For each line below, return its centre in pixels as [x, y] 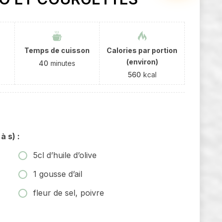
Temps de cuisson [57, 50]
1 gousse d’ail [58, 174]
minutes [63, 63]
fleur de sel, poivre [69, 193]
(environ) [142, 61]
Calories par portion [142, 50]
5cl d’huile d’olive [65, 155]
